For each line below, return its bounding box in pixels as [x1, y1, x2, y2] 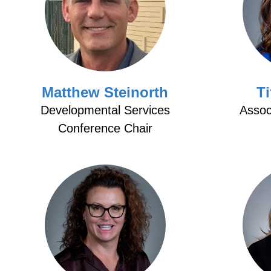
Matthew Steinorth [42, 84, 169, 100]
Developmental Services [40, 103, 170, 117]
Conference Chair [57, 122, 152, 135]
